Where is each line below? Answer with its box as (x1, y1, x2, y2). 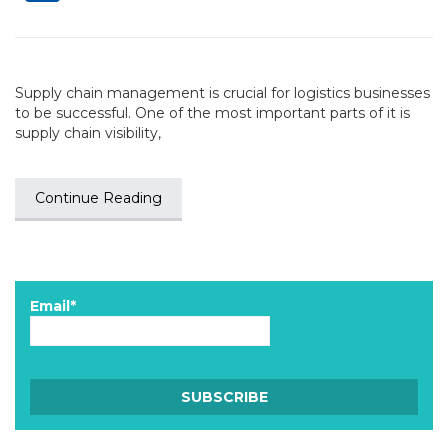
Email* (30, 296, 76, 315)
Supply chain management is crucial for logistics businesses (15, 83, 430, 102)
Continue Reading (35, 188, 162, 207)
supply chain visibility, (15, 123, 161, 142)
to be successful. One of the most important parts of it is (15, 103, 410, 122)
